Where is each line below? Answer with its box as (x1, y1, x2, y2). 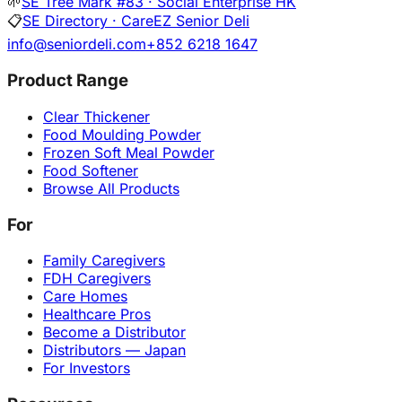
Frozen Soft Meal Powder (43, 143, 214, 162)
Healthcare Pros (43, 305, 151, 324)
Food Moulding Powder (43, 125, 201, 144)
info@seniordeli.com (7, 35, 146, 54)
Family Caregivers (43, 251, 165, 270)
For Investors (43, 359, 130, 378)
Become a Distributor (43, 323, 186, 342)
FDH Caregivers (43, 269, 151, 288)
